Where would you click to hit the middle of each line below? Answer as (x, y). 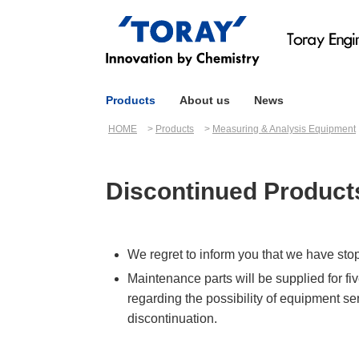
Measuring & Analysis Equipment (284, 129)
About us (205, 100)
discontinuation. (173, 319)
